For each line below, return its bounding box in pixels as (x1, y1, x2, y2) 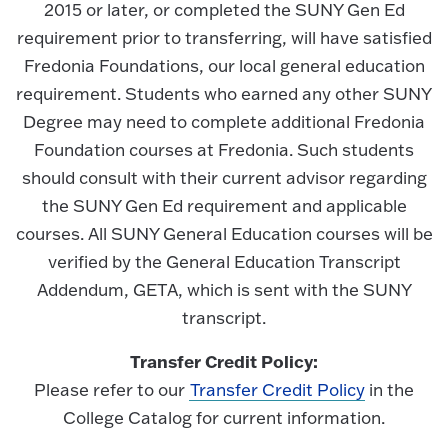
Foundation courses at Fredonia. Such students (34, 138, 414, 160)
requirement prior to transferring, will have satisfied (16, 26, 432, 48)
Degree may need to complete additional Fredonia (23, 110, 425, 132)
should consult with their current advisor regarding (21, 166, 427, 188)
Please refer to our (34, 378, 190, 400)
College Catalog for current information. (63, 406, 385, 428)
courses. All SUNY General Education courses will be (15, 222, 433, 244)
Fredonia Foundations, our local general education (23, 54, 425, 76)
